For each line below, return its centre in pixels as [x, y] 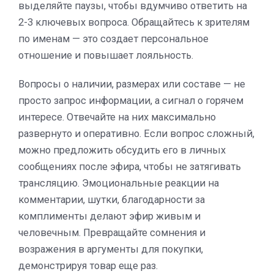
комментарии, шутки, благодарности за [112, 199]
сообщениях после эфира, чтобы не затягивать [130, 166]
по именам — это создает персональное [113, 39]
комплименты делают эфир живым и [109, 216]
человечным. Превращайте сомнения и [112, 232]
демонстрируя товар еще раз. [88, 265]
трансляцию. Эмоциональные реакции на [119, 183]
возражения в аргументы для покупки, [111, 249]
